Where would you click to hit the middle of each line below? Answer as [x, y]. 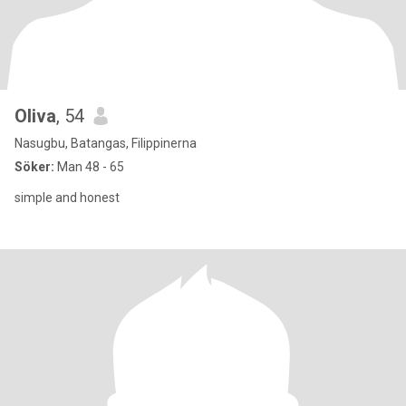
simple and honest [67, 198]
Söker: [34, 167]
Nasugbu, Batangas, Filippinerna [106, 143]
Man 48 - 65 [89, 167]
